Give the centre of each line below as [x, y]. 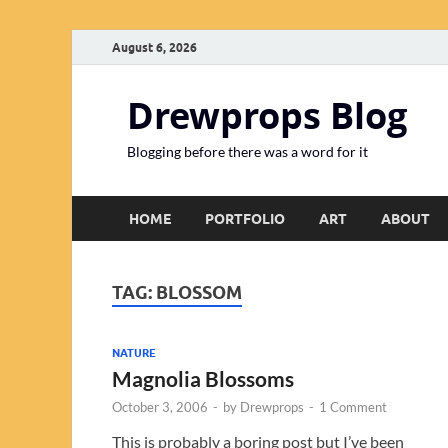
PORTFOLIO [245, 218]
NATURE [134, 352]
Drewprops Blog [267, 115]
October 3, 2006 [160, 406]
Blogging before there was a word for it [247, 151]
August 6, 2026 [154, 47]
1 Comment [353, 406]
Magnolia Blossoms [203, 378]
